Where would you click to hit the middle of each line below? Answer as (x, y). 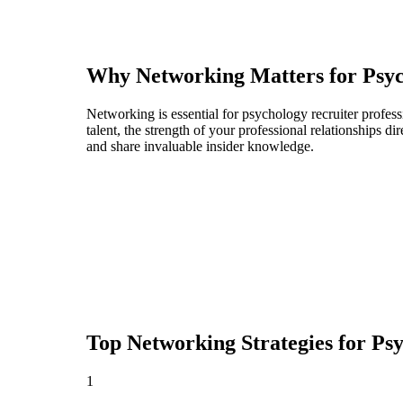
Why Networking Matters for (224, 76)
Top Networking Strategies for (229, 343)
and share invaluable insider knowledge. (200, 147)
